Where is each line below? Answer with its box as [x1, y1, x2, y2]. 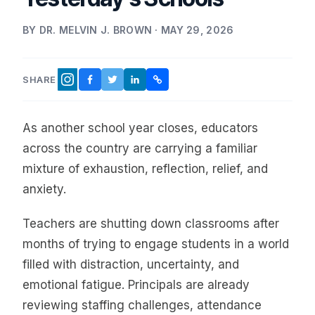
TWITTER [111, 77, 159, 89]
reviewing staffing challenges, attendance [22, 298, 262, 313]
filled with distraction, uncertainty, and [22, 257, 239, 272]
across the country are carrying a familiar [22, 141, 257, 155]
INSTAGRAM [66, 78, 126, 90]
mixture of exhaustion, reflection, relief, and [22, 161, 268, 176]
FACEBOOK [89, 77, 142, 89]
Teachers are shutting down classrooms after [22, 217, 279, 231]
